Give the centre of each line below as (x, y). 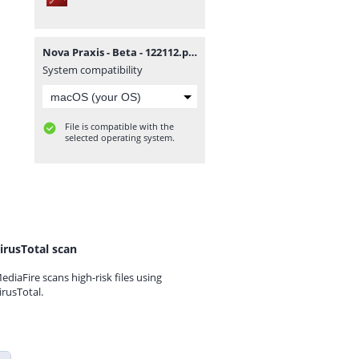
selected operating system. (120, 137)
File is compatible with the (119, 126)
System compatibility (93, 70)
